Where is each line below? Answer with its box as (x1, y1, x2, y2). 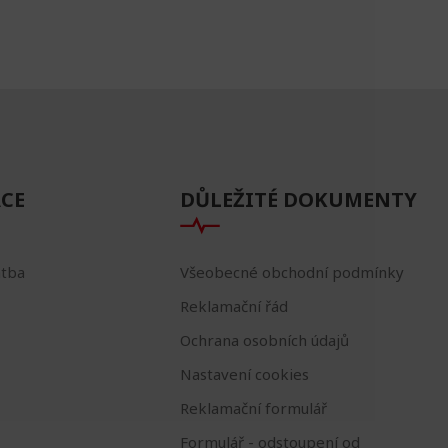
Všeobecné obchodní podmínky (179, 262, 404, 283)
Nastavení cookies (179, 364, 309, 385)
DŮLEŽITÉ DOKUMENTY (179, 186, 417, 214)
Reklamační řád (179, 296, 288, 317)
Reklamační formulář (179, 398, 327, 419)
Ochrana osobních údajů (179, 330, 349, 351)
